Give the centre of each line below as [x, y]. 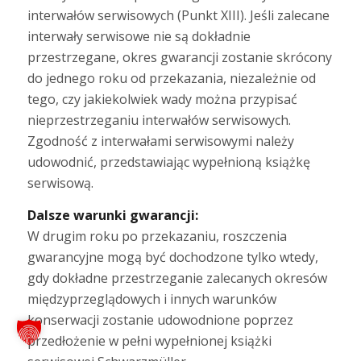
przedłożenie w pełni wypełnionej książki [149, 340]
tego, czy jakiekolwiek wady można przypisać [162, 99]
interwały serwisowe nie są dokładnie [139, 36]
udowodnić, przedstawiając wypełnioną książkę [168, 162]
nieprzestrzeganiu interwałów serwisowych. [159, 120]
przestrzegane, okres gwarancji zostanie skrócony [179, 57]
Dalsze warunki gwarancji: [112, 215]
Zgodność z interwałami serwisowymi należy [160, 141]
